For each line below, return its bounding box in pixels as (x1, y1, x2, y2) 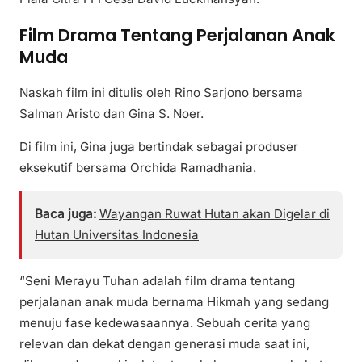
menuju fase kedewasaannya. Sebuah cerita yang (19, 315, 310, 331)
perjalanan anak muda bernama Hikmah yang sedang (19, 294, 329, 310)
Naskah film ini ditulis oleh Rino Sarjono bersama (19, 84, 303, 100)
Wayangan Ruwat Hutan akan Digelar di (99, 205, 330, 221)
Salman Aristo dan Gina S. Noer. (19, 105, 204, 121)
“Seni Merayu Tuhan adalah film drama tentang (19, 273, 295, 289)
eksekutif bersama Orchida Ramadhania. (19, 159, 256, 175)
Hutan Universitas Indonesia (35, 226, 199, 242)
